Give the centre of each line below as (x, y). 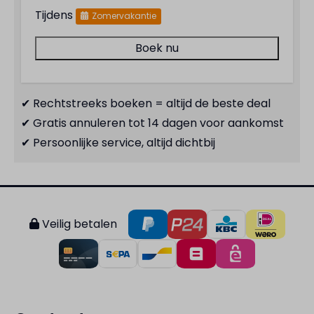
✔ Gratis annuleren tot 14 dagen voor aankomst (152, 123)
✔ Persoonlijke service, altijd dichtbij (118, 142)
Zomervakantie (124, 15)
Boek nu (157, 48)
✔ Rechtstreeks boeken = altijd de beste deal (146, 103)
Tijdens (55, 15)
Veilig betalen (78, 224)
